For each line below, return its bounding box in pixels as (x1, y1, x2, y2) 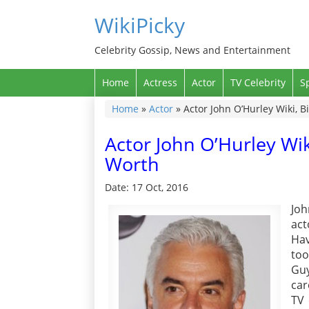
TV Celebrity (230, 76, 286, 89)
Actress (143, 76, 177, 89)
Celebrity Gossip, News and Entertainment (94, 43, 290, 57)
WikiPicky (94, 11, 185, 39)
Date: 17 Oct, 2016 (105, 181, 188, 194)
